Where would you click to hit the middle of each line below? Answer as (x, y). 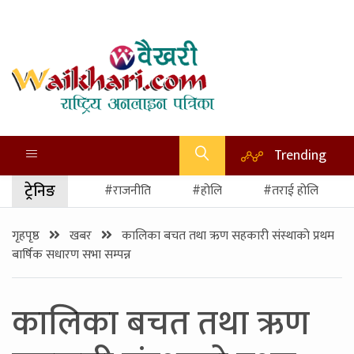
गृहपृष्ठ (27, 236)
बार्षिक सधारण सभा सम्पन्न (72, 255)
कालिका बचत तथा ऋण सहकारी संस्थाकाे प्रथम (226, 236)
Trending (300, 155)
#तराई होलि (291, 191)
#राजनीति (128, 191)
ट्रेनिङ (40, 191)
